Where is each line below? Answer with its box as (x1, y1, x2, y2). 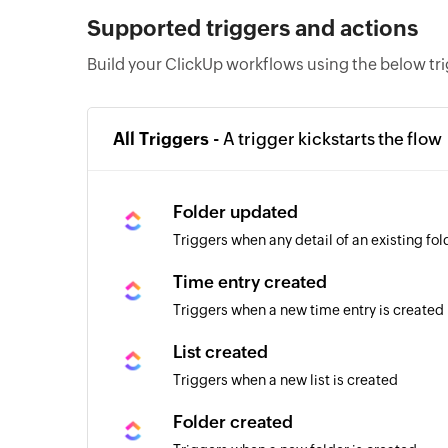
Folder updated (173, 202, 298, 222)
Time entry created (173, 272, 327, 292)
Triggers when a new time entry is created (173, 302, 444, 318)
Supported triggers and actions (87, 16, 418, 41)
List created (173, 342, 268, 362)
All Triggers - (113, 129, 223, 149)
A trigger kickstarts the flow (223, 129, 442, 149)
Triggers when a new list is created (173, 372, 398, 388)
